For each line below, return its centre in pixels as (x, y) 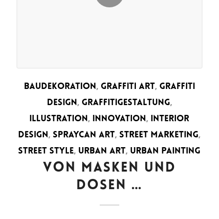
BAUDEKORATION (60, 87)
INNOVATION (120, 119)
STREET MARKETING (159, 135)
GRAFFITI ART (128, 87)
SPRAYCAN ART (84, 135)
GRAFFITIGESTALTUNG (126, 103)
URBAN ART (102, 152)
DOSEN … (109, 186)
